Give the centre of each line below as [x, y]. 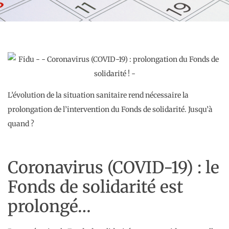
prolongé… [49, 206]
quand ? [21, 124]
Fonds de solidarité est [96, 187]
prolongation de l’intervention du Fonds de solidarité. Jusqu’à [110, 110]
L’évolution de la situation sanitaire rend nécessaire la [98, 95]
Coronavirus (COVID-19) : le [113, 167]
